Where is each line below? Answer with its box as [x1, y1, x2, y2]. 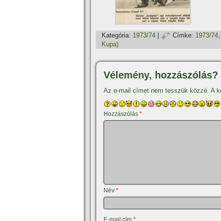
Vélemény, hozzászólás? [104, 70, 218, 80]
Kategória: [102, 32, 131, 39]
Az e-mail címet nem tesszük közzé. [104, 87, 209, 94]
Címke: [173, 32, 193, 39]
